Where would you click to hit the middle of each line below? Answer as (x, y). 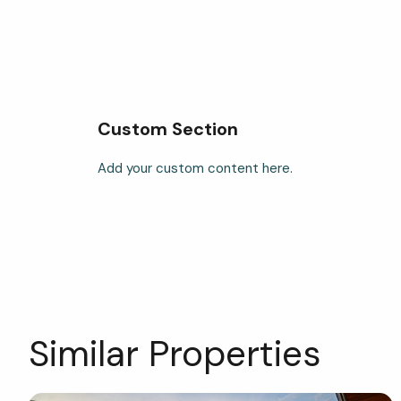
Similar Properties (175, 354)
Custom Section (167, 129)
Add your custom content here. (195, 168)
